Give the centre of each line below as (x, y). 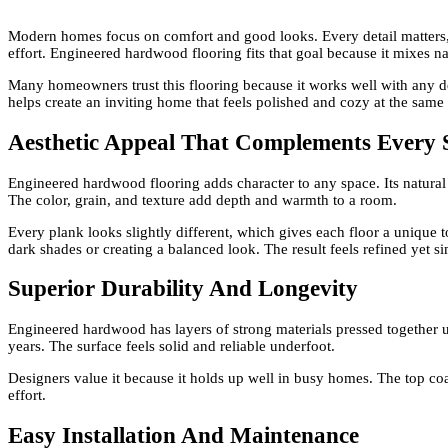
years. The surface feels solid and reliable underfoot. (171, 345)
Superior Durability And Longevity (183, 289)
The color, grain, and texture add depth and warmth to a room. (202, 199)
